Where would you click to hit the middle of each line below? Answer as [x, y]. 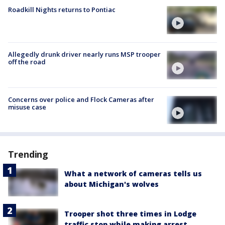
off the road [27, 62]
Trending [28, 154]
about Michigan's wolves [111, 184]
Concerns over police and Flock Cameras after [81, 99]
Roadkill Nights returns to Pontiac [62, 10]
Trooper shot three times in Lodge [130, 214]
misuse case [27, 107]
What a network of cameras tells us [133, 173]
